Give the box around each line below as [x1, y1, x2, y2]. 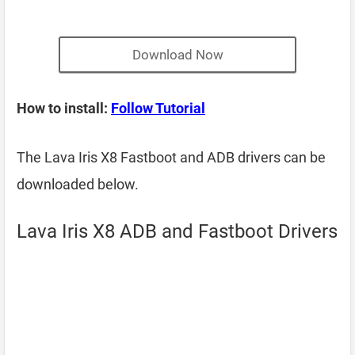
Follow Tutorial [111, 100, 205, 116]
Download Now [132, 47, 223, 63]
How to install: [17, 100, 111, 116]
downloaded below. [17, 176, 139, 193]
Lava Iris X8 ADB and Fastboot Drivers [17, 220, 338, 242]
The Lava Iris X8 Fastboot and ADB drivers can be [17, 149, 326, 166]
